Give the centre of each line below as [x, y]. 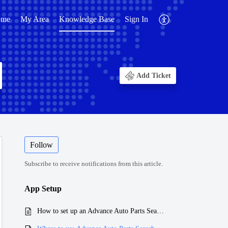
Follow [41, 145]
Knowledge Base [87, 19]
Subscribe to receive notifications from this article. [94, 164]
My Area [35, 19]
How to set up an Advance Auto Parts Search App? [160, 211]
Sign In [136, 19]
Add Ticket [154, 76]
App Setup [43, 188]
